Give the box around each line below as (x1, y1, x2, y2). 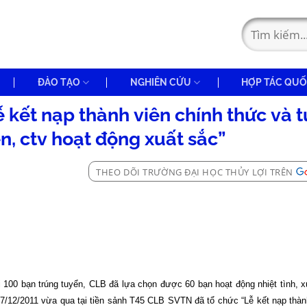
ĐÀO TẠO (37, 76, 80, 88)
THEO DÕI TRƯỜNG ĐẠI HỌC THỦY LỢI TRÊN (96, 166, 293, 178)
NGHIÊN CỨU (130, 76, 191, 88)
